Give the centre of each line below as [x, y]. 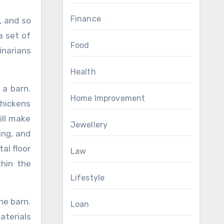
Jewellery [89, 125]
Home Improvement [108, 98]
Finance [85, 19]
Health [83, 72]
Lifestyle [87, 178]
